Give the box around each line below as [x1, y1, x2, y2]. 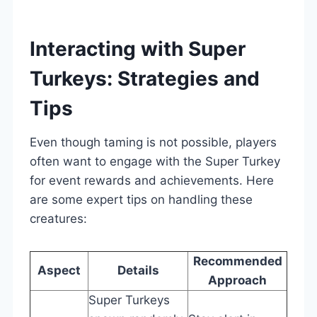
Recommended [192, 253, 282, 268]
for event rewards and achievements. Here [30, 173, 274, 188]
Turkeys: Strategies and [30, 66, 260, 91]
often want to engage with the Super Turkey [30, 154, 280, 168]
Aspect [38, 263, 81, 277]
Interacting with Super [30, 36, 246, 61]
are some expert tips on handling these [30, 192, 253, 207]
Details [117, 263, 159, 277]
